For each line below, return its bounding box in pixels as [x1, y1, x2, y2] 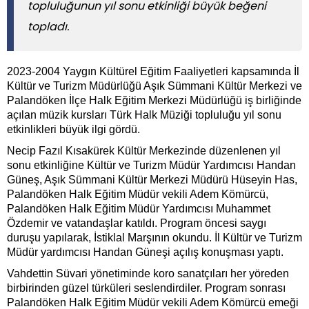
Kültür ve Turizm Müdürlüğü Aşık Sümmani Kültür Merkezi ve [7, 80, 302, 92]
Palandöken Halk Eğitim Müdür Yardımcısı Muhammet [7, 203, 270, 215]
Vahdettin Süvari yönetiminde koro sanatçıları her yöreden [7, 268, 289, 280]
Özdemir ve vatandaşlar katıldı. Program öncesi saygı [7, 217, 266, 230]
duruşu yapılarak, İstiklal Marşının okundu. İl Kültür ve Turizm [7, 232, 302, 244]
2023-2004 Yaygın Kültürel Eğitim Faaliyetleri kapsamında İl [7, 66, 299, 78]
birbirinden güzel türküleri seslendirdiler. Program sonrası [7, 282, 286, 295]
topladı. [28, 19, 69, 35]
